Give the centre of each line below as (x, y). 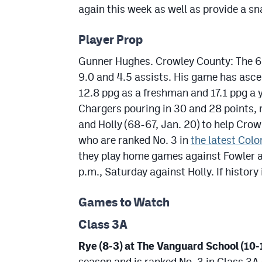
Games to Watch (124, 203)
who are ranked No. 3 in (135, 140)
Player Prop (111, 40)
